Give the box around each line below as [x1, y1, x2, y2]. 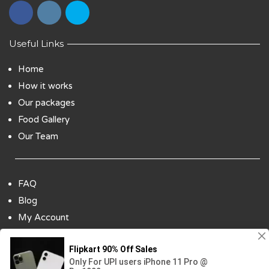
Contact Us [18, 246, 64, 256]
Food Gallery [18, 114, 70, 125]
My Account [18, 212, 69, 223]
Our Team [18, 131, 58, 142]
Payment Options [18, 229, 91, 240]
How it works [18, 80, 73, 91]
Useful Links [9, 38, 64, 49]
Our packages [18, 97, 75, 108]
